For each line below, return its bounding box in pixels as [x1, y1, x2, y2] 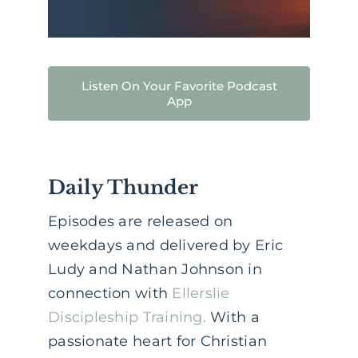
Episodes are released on [48, 213, 233, 231]
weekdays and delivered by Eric [48, 237, 284, 255]
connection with [48, 284, 173, 303]
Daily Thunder [48, 176, 198, 200]
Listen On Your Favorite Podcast [81, 78, 277, 94]
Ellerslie [172, 284, 230, 303]
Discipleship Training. [48, 308, 206, 327]
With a [205, 308, 260, 327]
